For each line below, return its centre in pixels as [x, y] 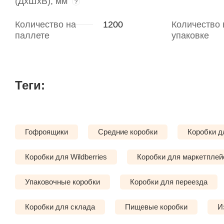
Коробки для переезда [169, 182]
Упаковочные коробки [62, 182]
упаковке [190, 36]
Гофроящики [46, 132]
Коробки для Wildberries [66, 157]
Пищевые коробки [156, 207]
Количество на [45, 25]
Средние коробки [128, 132]
